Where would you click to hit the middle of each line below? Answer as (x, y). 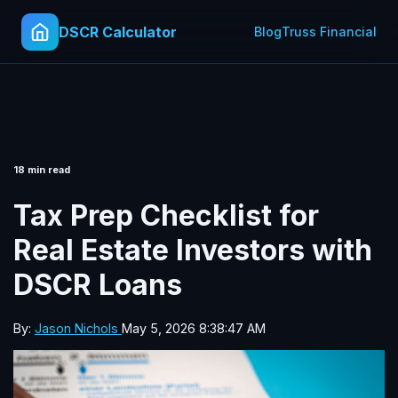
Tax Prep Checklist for (166, 215)
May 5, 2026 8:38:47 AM (194, 329)
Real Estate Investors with (193, 250)
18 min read (42, 170)
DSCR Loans (98, 284)
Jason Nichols (78, 329)
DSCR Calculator (118, 32)
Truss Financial (329, 32)
